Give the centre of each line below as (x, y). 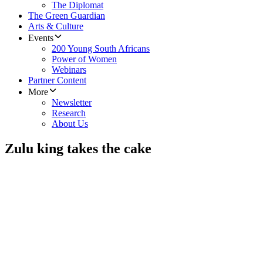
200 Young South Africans (101, 49)
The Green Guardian (67, 16)
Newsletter (72, 103)
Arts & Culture (56, 26)
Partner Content (57, 80)
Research (69, 113)
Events (41, 38)
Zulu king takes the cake (78, 149)
